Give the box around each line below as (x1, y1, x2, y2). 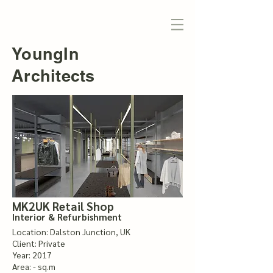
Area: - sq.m (12, 261, 55, 272)
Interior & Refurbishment (12, 211, 122, 222)
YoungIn (12, 44, 79, 63)
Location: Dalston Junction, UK (12, 226, 130, 237)
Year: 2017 (12, 249, 52, 260)
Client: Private (12, 238, 65, 249)
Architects (12, 66, 95, 85)
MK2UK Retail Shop (12, 199, 114, 213)
